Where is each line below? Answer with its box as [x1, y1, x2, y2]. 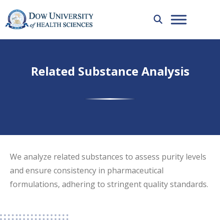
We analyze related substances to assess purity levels [10, 151, 206, 162]
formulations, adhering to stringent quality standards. [10, 179, 208, 190]
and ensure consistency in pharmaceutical [10, 165, 164, 176]
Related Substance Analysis [30, 63, 190, 79]
